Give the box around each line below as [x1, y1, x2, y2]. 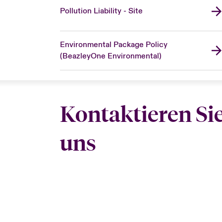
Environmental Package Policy [59, 39, 167, 50]
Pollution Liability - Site [59, 6, 143, 16]
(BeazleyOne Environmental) [59, 51, 162, 61]
